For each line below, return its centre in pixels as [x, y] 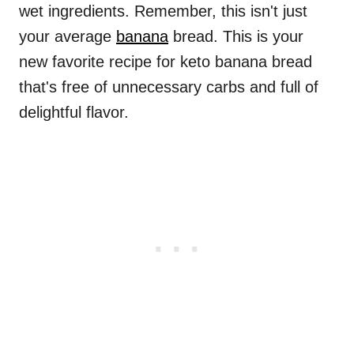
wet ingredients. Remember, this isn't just [163, 11]
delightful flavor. [74, 113]
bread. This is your [236, 37]
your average [68, 37]
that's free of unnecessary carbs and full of [169, 87]
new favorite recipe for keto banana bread [166, 62]
